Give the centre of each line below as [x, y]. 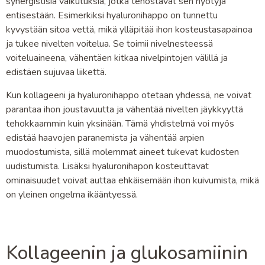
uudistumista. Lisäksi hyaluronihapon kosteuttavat [107, 166]
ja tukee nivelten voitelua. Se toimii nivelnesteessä [109, 44]
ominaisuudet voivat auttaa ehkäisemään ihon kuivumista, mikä [132, 180]
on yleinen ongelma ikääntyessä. [72, 194]
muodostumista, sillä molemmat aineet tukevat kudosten [122, 152]
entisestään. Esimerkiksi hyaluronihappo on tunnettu [112, 16]
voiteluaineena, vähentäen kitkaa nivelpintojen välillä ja [117, 58]
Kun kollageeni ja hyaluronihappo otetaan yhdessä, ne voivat [129, 95]
